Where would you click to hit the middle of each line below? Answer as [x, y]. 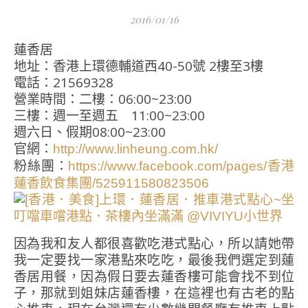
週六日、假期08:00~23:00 [90, 132]
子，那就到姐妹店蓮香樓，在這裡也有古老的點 [154, 293]
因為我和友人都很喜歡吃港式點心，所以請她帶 [154, 243]
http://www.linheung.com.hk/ [135, 149]
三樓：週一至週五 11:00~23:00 [109, 115]
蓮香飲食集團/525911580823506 [111, 183]
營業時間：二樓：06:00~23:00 [103, 99]
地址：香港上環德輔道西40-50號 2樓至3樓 [139, 66]
